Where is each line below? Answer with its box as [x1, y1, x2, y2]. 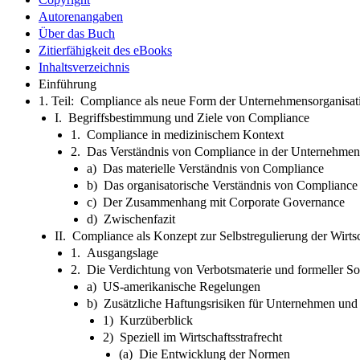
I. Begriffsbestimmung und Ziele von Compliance [55, 110, 309, 125]
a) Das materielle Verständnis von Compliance [87, 161, 324, 175]
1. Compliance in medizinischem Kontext [71, 127, 284, 141]
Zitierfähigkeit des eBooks [39, 43, 172, 57]
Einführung [39, 76, 96, 91]
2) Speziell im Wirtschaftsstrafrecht [103, 329, 282, 344]
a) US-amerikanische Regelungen [87, 279, 260, 293]
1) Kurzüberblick [103, 313, 193, 327]
